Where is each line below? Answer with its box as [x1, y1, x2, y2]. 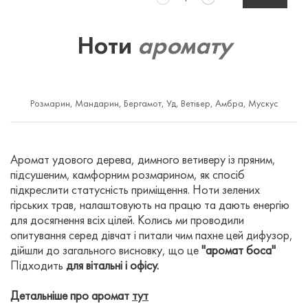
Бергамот [123, 100, 162, 109]
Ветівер [180, 100, 210, 109]
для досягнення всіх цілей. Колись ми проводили [10, 215, 244, 228]
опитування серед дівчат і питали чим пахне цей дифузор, [10, 230, 293, 243]
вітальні [86, 261, 122, 273]
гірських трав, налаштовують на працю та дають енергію [10, 200, 289, 212]
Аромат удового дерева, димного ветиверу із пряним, [10, 155, 276, 167]
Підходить [10, 261, 63, 273]
